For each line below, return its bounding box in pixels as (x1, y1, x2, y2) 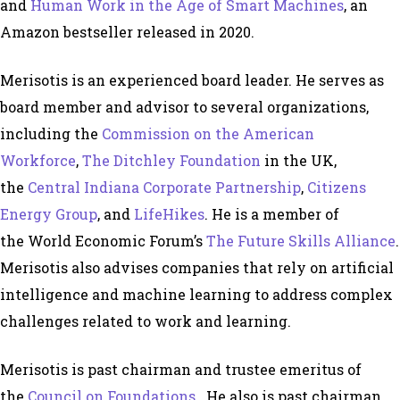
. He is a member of (204, 204, 339, 223)
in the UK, (261, 151, 337, 170)
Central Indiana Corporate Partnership (28, 178, 301, 196)
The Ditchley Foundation (82, 151, 261, 170)
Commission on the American (102, 124, 314, 143)
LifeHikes (134, 204, 204, 223)
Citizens (307, 178, 366, 196)
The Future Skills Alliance (206, 231, 396, 250)
